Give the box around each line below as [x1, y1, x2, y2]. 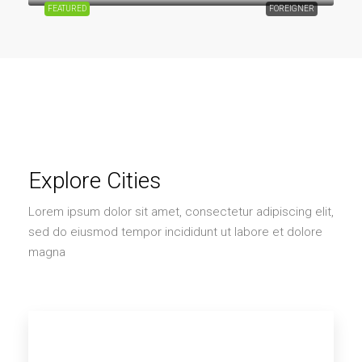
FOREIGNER [269, 4, 314, 13]
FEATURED [48, 4, 86, 13]
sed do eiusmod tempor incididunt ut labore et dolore [28, 225, 322, 239]
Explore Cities [28, 167, 161, 194]
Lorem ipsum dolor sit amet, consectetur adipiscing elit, [28, 204, 334, 219]
